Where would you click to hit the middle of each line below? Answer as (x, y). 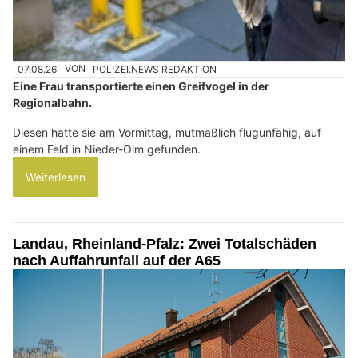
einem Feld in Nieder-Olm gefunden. (107, 149)
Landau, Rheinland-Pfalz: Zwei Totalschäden (165, 243)
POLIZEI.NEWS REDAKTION (155, 69)
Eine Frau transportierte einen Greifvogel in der (141, 86)
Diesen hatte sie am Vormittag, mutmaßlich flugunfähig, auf (167, 132)
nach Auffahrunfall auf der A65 (117, 260)
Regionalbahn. (52, 102)
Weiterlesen (56, 177)
